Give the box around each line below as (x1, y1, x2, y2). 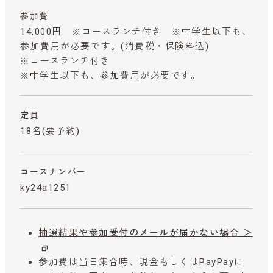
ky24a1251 (20, 182, 71, 193)
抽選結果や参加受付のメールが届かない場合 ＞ (38, 227, 253, 239)
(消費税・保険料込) (121, 40, 209, 52)
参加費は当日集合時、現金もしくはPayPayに (38, 257, 244, 268)
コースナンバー (20, 166, 87, 177)
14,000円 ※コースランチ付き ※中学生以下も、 (20, 26, 252, 37)
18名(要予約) (20, 125, 80, 136)
